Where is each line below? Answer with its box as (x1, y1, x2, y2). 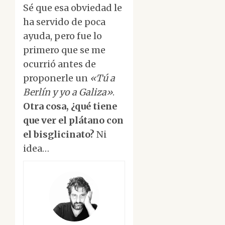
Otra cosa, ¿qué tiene (23, 100, 117, 113)
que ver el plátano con (23, 115, 124, 127)
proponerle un (23, 72, 90, 84)
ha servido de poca (23, 16, 105, 28)
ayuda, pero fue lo (23, 30, 102, 42)
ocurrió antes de (23, 58, 96, 70)
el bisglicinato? (23, 129, 94, 141)
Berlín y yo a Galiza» (23, 86, 113, 98)
